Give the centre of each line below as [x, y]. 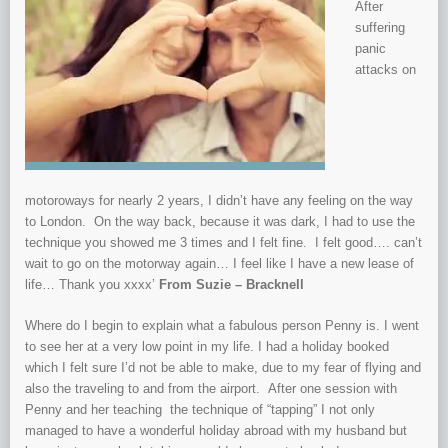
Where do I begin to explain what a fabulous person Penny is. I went [222, 326]
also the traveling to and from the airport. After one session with [211, 389]
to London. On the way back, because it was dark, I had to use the [220, 222]
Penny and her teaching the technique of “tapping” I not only [202, 410]
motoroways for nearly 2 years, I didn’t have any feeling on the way [219, 201]
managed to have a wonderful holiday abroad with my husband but [216, 431]
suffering [380, 28]
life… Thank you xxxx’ [92, 285]
